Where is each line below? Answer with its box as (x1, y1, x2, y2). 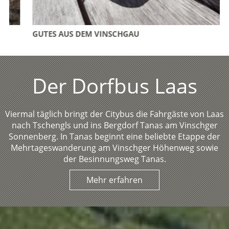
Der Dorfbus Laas (32, 72, 197, 100)
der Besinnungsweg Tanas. (63, 153, 166, 165)
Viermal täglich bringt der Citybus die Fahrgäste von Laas (5, 108, 224, 120)
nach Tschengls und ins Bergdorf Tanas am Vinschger (11, 120, 218, 131)
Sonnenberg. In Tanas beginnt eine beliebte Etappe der (9, 131, 220, 143)
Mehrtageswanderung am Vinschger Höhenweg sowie (11, 142, 218, 154)
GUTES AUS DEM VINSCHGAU (15, 29, 122, 39)
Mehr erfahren (86, 174, 143, 186)
